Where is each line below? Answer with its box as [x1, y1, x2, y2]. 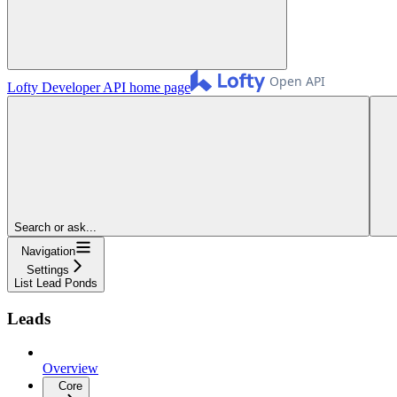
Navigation [20, 244, 75, 258]
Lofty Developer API [7, 79, 126, 95]
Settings [27, 262, 69, 276]
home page [126, 79, 191, 95]
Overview [43, 361, 98, 377]
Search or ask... [14, 220, 97, 234]
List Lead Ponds [14, 276, 97, 290]
